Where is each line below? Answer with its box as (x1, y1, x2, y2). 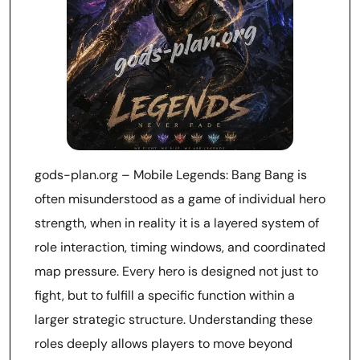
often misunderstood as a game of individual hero (35, 190, 325, 207)
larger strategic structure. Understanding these (35, 311, 313, 328)
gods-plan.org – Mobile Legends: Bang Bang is (35, 166, 307, 183)
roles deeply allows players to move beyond (35, 335, 292, 352)
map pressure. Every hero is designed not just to (35, 263, 318, 280)
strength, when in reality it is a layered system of (35, 215, 319, 231)
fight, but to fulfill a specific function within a (35, 287, 295, 304)
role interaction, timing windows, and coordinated (35, 239, 325, 256)
